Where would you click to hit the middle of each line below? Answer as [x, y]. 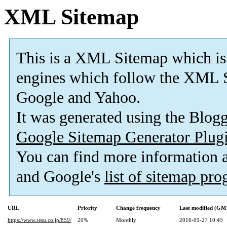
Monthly [126, 220]
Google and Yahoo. [78, 98]
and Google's [60, 177]
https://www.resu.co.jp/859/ [40, 220]
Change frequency [138, 208]
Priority [87, 208]
